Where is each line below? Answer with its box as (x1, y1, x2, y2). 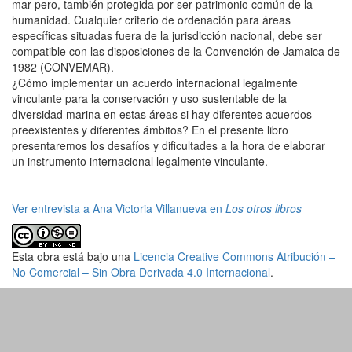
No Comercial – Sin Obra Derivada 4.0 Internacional (12, 264, 270, 280)
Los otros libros (225, 200, 302, 217)
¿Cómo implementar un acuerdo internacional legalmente (12, 75, 298, 91)
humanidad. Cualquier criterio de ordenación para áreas (12, 12, 291, 28)
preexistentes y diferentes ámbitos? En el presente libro (12, 122, 288, 138)
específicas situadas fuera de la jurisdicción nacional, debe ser (12, 27, 322, 44)
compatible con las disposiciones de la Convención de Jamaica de (12, 43, 340, 60)
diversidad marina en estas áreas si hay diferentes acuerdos (12, 106, 312, 123)
